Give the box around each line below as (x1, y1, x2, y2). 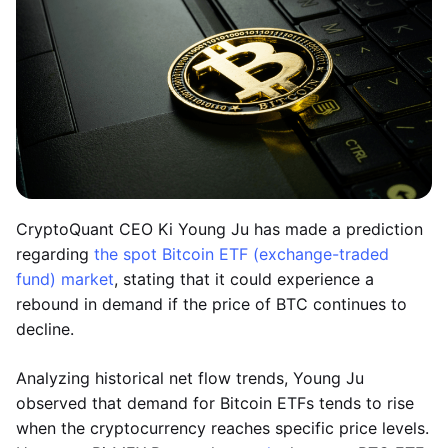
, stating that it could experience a (114, 269, 374, 289)
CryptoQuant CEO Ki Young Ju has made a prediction (16, 219, 423, 239)
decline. (16, 319, 74, 339)
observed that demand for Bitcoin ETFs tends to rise (16, 393, 414, 413)
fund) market (16, 269, 114, 289)
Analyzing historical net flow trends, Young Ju (16, 368, 364, 388)
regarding (16, 244, 94, 264)
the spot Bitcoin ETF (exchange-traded (94, 244, 389, 264)
